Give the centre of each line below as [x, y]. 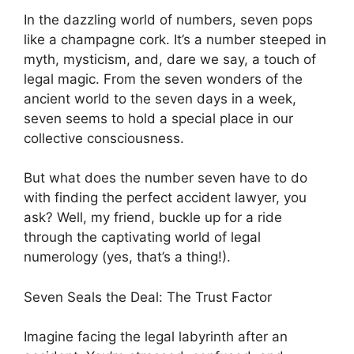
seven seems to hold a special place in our [158, 118]
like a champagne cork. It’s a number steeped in [175, 39]
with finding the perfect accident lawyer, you [165, 198]
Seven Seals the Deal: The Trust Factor [148, 297]
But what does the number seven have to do [166, 178]
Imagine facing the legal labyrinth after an [156, 337]
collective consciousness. [104, 138]
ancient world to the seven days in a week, [160, 98]
